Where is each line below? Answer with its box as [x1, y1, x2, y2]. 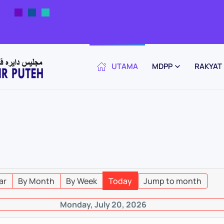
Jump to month [143, 175, 201, 186]
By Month [17, 175, 54, 186]
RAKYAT [194, 61, 222, 71]
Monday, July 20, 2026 [60, 199, 147, 210]
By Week [65, 175, 97, 186]
